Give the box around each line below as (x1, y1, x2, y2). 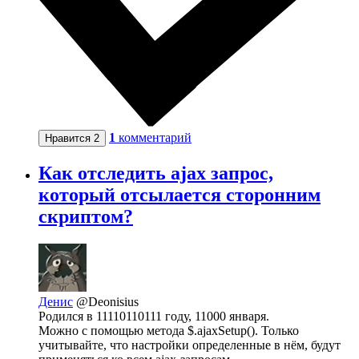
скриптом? (38, 205, 133, 227)
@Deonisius (76, 294, 139, 309)
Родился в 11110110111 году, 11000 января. (38, 309, 269, 323)
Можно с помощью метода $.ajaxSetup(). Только (38, 323, 299, 337)
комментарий (119, 130, 192, 144)
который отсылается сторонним (38, 184, 321, 205)
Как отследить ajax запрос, (38, 162, 273, 184)
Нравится (45, 131, 94, 144)
